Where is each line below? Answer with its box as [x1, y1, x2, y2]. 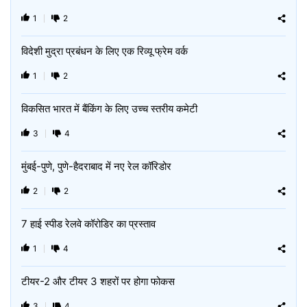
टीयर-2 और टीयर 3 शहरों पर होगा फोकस [21, 275, 175, 288]
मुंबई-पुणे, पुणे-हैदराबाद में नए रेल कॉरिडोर [21, 160, 171, 173]
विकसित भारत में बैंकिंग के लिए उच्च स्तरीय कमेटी [21, 102, 197, 115]
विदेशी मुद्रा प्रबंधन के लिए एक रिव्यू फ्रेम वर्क [21, 45, 188, 58]
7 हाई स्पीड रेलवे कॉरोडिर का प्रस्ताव [21, 217, 156, 230]
